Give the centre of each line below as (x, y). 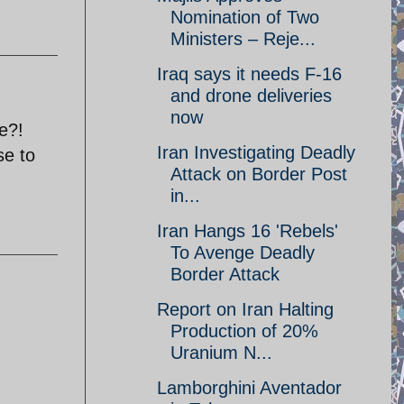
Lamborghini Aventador (249, 388)
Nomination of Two (245, 17)
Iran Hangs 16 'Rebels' (248, 231)
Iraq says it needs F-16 (249, 74)
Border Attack (225, 274)
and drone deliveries (251, 96)
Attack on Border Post (259, 174)
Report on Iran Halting (245, 309)
